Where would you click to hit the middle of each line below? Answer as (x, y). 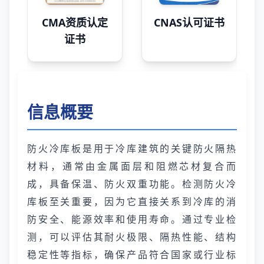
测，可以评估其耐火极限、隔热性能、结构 (132, 237)
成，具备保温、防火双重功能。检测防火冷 (132, 184)
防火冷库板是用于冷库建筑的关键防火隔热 (132, 148)
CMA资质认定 (75, 22)
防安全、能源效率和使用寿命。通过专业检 (132, 219)
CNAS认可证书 (189, 22)
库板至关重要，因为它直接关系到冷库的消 (132, 202)
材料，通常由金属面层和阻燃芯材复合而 (132, 166)
